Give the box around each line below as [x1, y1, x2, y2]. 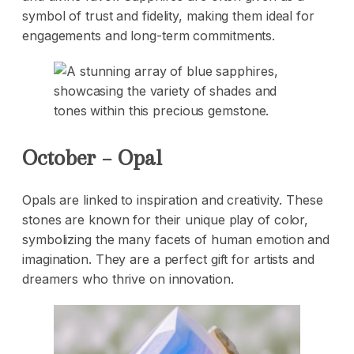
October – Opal [22, 145, 162, 171]
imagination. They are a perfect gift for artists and [22, 251, 314, 268]
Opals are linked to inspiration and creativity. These [22, 192, 323, 209]
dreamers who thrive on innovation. [22, 271, 234, 288]
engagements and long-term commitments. [22, 28, 276, 44]
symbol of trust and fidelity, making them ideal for [22, 8, 314, 24]
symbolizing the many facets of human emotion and [22, 232, 330, 248]
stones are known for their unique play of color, [22, 212, 309, 228]
